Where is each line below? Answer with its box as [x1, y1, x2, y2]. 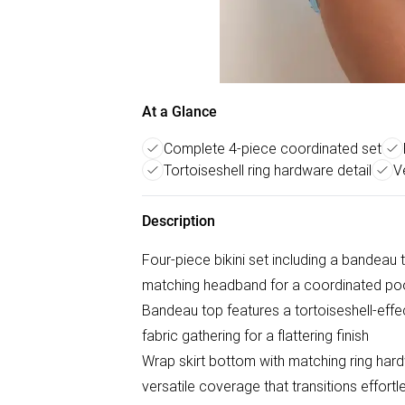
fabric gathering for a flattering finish [142, 326, 369, 344]
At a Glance [142, 103, 217, 120]
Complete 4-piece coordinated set [164, 139, 381, 157]
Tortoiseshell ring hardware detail [164, 161, 372, 179]
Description [142, 212, 215, 230]
